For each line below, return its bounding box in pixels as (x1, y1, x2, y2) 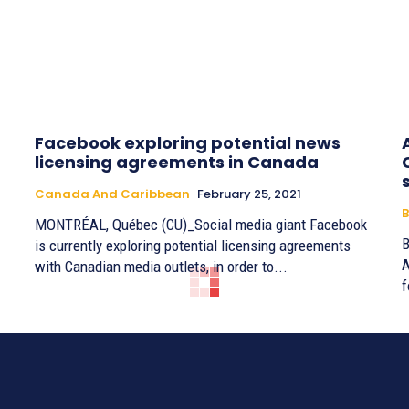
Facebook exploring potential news (35, 131, 341, 155)
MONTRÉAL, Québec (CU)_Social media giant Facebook (35, 215, 367, 235)
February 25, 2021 (197, 185, 301, 204)
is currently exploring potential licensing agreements (35, 236, 351, 256)
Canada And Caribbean (35, 185, 190, 204)
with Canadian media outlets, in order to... (35, 257, 288, 277)
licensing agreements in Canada (35, 151, 319, 174)
